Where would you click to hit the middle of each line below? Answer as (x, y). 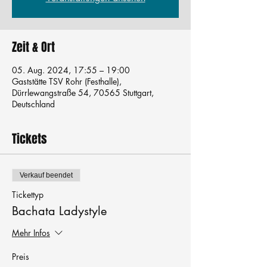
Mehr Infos (31, 233)
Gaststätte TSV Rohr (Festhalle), (67, 81)
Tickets (30, 139)
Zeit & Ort (33, 47)
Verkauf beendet (46, 175)
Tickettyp (28, 195)
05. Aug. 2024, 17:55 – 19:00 (71, 70)
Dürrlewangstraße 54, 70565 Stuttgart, (83, 93)
